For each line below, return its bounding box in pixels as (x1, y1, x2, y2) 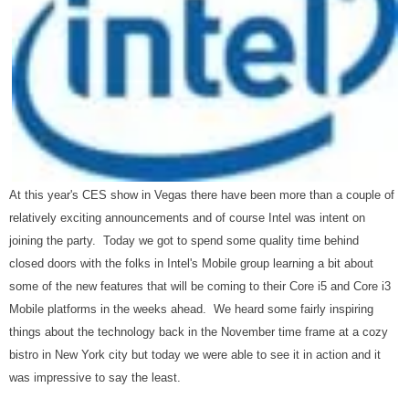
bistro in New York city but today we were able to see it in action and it (9, 348, 381, 362)
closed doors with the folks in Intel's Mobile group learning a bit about (9, 257, 373, 271)
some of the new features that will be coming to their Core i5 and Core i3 (9, 279, 391, 294)
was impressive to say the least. (9, 371, 181, 385)
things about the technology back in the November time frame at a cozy (9, 325, 388, 340)
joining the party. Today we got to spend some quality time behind (9, 234, 359, 248)
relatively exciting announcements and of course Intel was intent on (9, 211, 365, 225)
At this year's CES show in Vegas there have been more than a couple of (9, 188, 394, 203)
